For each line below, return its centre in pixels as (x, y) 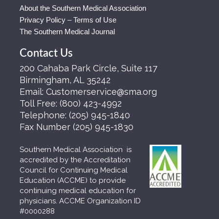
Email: (33, 92)
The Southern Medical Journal (67, 32)
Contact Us (46, 53)
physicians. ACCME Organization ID (80, 201)
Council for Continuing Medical (74, 170)
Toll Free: (40, 103)
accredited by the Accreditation (75, 160)
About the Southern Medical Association (83, 8)
